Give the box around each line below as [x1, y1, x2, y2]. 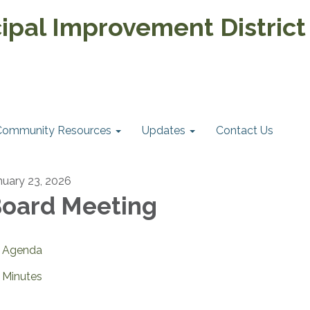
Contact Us [216, 124, 273, 137]
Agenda [2, 244, 42, 257]
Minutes [2, 270, 42, 283]
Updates [142, 124, 185, 137]
